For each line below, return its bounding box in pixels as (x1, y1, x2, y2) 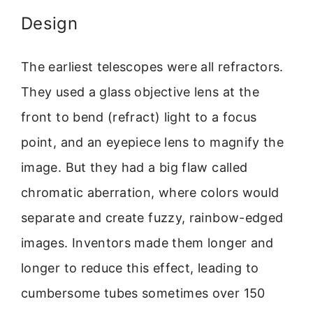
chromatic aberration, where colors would (21, 184, 279, 200)
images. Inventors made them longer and (21, 235, 274, 250)
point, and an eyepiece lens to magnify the (21, 134, 284, 150)
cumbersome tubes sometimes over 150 (21, 285, 265, 300)
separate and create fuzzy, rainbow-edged (21, 210, 284, 225)
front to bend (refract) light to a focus (21, 109, 257, 124)
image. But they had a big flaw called (21, 159, 248, 175)
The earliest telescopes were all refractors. (21, 59, 284, 74)
